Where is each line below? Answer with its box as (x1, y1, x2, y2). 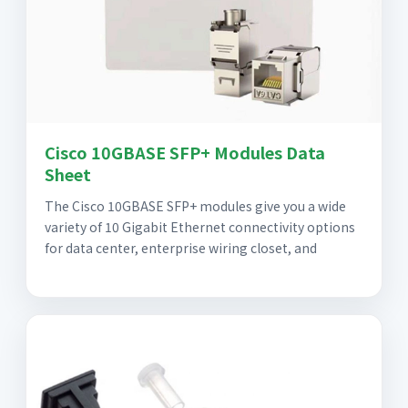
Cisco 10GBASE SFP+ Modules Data (45, 140, 325, 165)
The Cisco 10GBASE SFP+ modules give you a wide (45, 197, 346, 216)
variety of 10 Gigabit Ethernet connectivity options (45, 218, 355, 237)
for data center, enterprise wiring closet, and (45, 239, 317, 258)
